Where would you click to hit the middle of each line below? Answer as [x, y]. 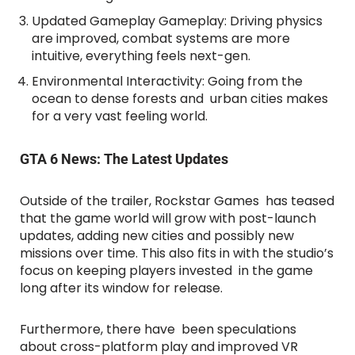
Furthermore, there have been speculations [158, 330]
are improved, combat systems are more [164, 39]
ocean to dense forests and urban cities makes [180, 99]
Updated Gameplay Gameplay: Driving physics [177, 21]
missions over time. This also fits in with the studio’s [177, 254]
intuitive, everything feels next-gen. [141, 56]
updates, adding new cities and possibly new [157, 236]
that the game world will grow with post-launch [168, 219]
